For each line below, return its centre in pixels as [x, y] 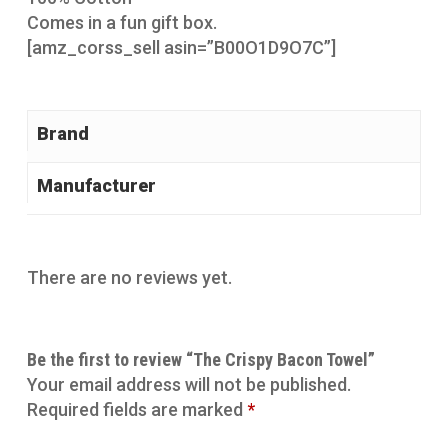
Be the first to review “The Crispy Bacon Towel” [200, 359]
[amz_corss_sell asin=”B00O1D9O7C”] [181, 47]
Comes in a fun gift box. [121, 22]
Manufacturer [96, 185]
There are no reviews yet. [129, 277]
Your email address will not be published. [188, 384]
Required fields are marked [136, 409]
